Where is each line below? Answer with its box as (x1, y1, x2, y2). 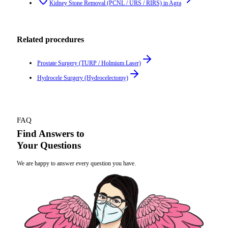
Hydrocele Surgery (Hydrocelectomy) (37, 74, 128, 82)
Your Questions (16, 140, 81, 151)
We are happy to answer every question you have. (16, 159, 136, 167)
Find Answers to (16, 128, 84, 139)
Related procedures (16, 34, 84, 44)
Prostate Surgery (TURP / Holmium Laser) (37, 60, 141, 67)
